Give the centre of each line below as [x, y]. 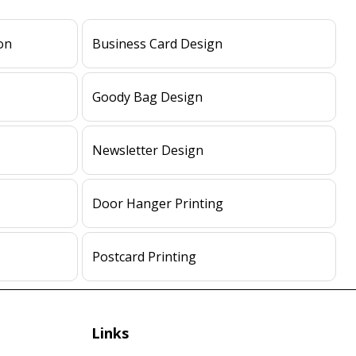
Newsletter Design [148, 150]
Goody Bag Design [148, 97]
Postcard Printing [145, 257]
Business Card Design [158, 44]
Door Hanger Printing [158, 203]
